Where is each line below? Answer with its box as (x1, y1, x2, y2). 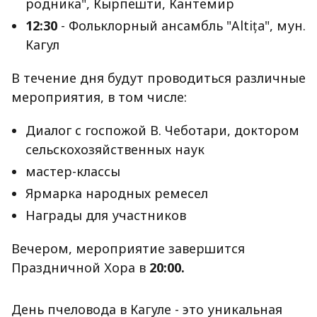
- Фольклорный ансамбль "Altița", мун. (61, 17, 306, 35)
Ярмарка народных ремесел (25, 185, 208, 202)
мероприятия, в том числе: (11, 88, 187, 106)
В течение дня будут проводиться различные (11, 69, 306, 87)
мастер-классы (25, 163, 120, 180)
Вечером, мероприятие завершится (11, 240, 245, 258)
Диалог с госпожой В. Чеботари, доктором (25, 122, 299, 139)
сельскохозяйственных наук (25, 141, 204, 158)
